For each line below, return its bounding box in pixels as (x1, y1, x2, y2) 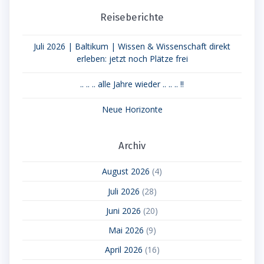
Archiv (118, 139, 146, 151)
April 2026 (104, 244, 143, 256)
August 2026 (102, 166, 150, 177)
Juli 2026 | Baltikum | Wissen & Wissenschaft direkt (34, 40, 230, 52)
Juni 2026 (106, 204, 141, 216)
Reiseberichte (100, 11, 164, 23)
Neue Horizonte (101, 103, 163, 115)
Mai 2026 (108, 224, 144, 236)
